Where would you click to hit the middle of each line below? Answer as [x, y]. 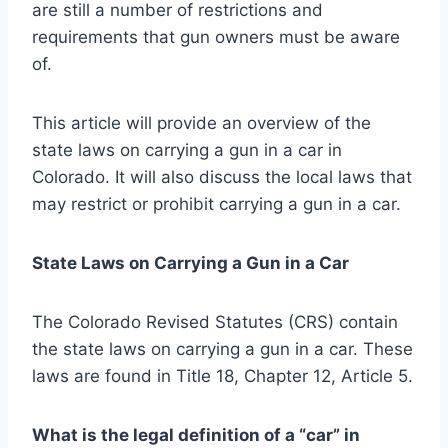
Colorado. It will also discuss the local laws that [222, 176]
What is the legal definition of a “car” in [196, 434]
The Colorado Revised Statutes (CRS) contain [215, 321]
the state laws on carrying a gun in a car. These [222, 348]
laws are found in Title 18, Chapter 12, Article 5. [222, 375]
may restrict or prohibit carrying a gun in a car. [216, 203]
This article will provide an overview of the [201, 122]
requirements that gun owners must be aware [216, 36]
